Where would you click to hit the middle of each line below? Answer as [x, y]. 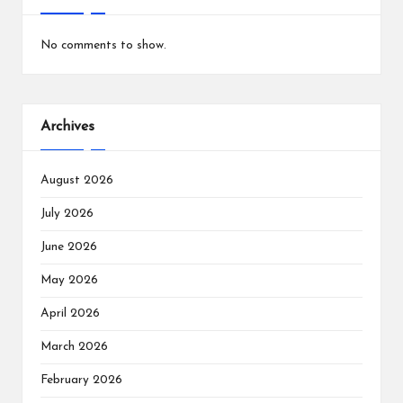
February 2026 [81, 380]
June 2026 [69, 246]
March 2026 [74, 346]
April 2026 [70, 313]
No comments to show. [103, 46]
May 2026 [69, 280]
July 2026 [67, 213]
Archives [67, 127]
